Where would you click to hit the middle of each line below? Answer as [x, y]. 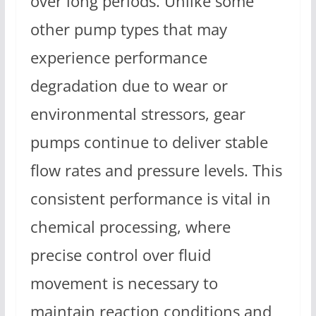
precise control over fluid [120, 255]
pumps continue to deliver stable [149, 142]
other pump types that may [128, 30]
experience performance [119, 58]
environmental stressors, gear [138, 114]
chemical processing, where [130, 227]
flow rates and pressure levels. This [156, 171]
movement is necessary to [124, 284]
